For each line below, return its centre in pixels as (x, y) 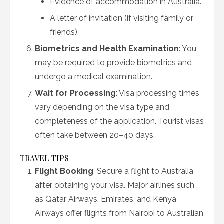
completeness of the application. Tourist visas (119, 121)
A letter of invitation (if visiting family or (122, 18)
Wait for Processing (75, 93)
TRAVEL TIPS (44, 158)
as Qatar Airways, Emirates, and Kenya (106, 199)
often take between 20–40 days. (95, 135)
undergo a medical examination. (94, 77)
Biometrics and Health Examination (107, 49)
